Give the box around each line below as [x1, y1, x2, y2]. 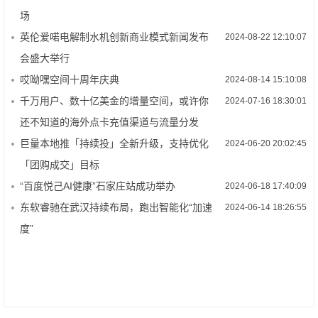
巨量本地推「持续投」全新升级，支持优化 [20, 138, 209, 149]
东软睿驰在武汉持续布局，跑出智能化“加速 [20, 202, 212, 213]
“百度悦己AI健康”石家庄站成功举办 [20, 180, 175, 192]
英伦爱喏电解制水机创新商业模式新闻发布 [20, 31, 209, 43]
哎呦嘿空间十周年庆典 [20, 74, 119, 85]
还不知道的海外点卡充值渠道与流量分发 [20, 116, 199, 128]
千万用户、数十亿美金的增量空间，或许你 [20, 95, 209, 106]
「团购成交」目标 [20, 159, 99, 170]
